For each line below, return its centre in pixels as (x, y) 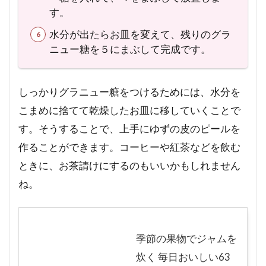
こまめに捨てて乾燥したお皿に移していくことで (129, 110)
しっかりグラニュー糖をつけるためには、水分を (129, 91)
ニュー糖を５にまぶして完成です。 (130, 49)
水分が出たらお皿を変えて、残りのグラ (140, 34)
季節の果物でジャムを (186, 238)
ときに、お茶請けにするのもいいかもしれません (129, 165)
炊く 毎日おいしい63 (183, 256)
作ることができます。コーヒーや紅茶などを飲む (129, 147)
